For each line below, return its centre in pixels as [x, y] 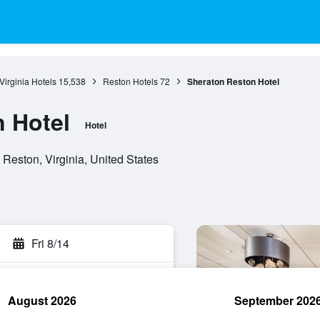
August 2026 [42, 300]
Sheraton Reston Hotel [233, 81]
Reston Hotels [130, 81]
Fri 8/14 [50, 243]
